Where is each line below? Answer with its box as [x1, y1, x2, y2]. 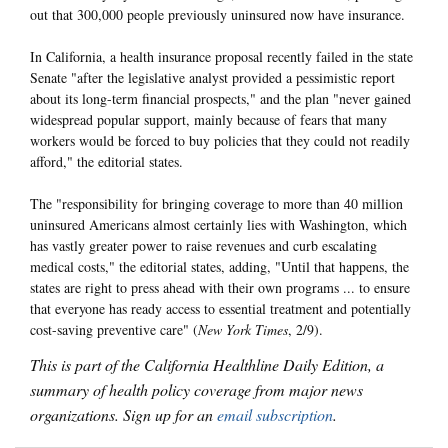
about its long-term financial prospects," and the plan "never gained [30, 88, 411, 108]
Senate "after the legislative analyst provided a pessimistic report [30, 67, 395, 87]
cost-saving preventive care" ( [30, 319, 198, 339]
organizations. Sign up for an [30, 404, 217, 426]
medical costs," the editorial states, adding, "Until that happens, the [30, 256, 409, 276]
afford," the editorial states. [30, 151, 183, 171]
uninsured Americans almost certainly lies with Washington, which [30, 214, 407, 234]
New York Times [198, 319, 288, 339]
